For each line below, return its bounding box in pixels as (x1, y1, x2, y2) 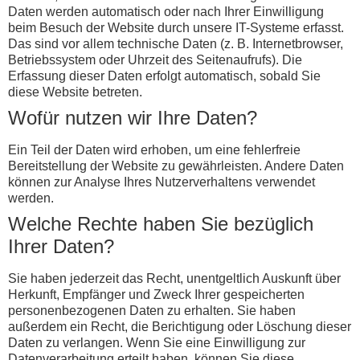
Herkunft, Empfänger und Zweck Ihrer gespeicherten (8, 288, 305, 302)
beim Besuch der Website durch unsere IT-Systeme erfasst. (8, 21, 344, 35)
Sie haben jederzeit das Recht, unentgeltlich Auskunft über (8, 272, 341, 286)
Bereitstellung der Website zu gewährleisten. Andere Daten (8, 159, 344, 174)
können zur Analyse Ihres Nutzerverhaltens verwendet (8, 175, 315, 190)
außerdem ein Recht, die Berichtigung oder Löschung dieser (8, 320, 351, 334)
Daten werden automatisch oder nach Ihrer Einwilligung (8, 5, 324, 19)
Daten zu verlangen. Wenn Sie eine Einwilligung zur (8, 336, 305, 350)
